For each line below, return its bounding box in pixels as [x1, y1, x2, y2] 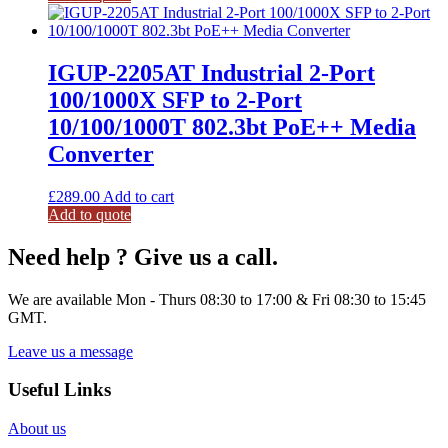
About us [8, 420, 66, 438]
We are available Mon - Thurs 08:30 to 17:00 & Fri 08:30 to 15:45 [8, 290, 426, 308]
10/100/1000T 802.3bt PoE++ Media [48, 113, 416, 140]
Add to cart [103, 187, 174, 205]
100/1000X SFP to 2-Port [48, 86, 302, 113]
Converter [48, 140, 154, 167]
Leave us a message [8, 342, 133, 360]
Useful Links [8, 379, 111, 401]
